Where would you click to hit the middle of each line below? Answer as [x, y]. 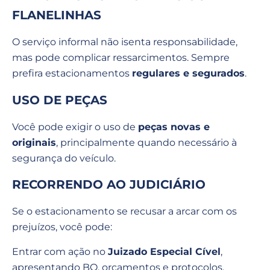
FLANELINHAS [57, 15]
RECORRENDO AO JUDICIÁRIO [109, 185]
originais [34, 142]
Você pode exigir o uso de [75, 127]
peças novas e [174, 127]
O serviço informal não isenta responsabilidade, [125, 42]
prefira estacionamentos [72, 74]
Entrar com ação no [60, 251]
